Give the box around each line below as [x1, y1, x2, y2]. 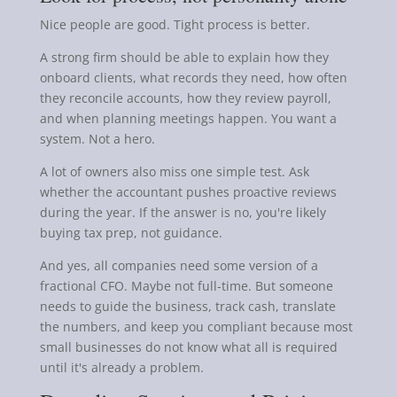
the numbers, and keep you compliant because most [39, 317, 353, 335]
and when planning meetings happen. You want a [39, 109, 337, 127]
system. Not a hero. [39, 129, 155, 147]
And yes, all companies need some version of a [39, 256, 318, 274]
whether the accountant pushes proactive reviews [39, 183, 337, 200]
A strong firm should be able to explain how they [39, 48, 329, 66]
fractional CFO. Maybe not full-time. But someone [39, 276, 333, 294]
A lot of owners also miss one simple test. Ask [39, 162, 309, 180]
